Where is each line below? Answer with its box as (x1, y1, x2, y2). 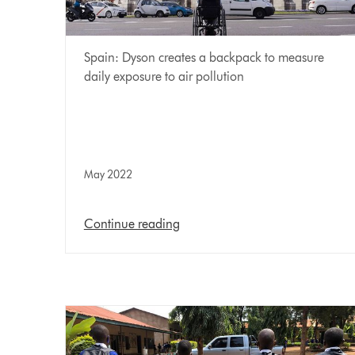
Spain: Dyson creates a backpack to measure (83, 49, 324, 65)
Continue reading (83, 216, 180, 231)
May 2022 (83, 167, 132, 181)
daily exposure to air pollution (83, 68, 244, 84)
